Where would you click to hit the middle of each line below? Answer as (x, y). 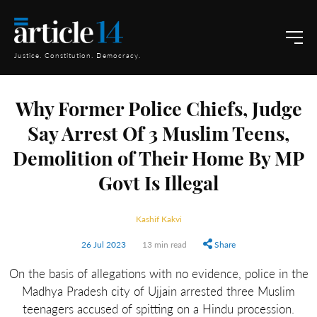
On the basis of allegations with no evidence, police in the (158, 273)
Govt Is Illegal (158, 186)
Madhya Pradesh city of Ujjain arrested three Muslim (158, 291)
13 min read (165, 244)
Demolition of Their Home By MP (158, 161)
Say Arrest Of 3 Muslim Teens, (158, 136)
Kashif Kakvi (158, 219)
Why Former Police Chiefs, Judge (158, 111)
